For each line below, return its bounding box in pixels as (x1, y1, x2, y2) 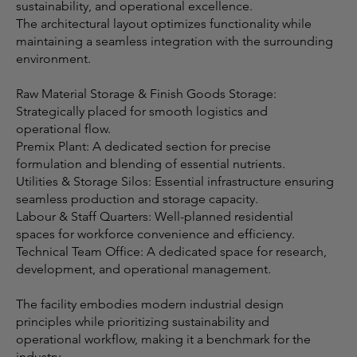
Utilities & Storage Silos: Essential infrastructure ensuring (16, 173, 334, 189)
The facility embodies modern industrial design (16, 296, 284, 312)
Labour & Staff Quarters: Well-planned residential (16, 208, 293, 224)
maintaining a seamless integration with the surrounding (16, 33, 333, 49)
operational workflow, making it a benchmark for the (16, 331, 311, 347)
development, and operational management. (16, 261, 271, 277)
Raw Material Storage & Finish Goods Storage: (16, 85, 277, 101)
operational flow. (16, 120, 111, 136)
